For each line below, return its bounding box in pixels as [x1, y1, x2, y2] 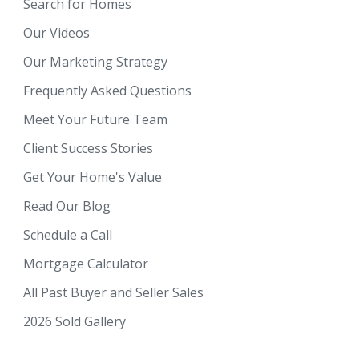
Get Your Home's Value [23, 167, 162, 186]
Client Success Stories [23, 139, 153, 157]
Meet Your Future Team [23, 110, 167, 128]
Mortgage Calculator [23, 254, 148, 272]
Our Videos [23, 23, 90, 42]
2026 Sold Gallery [23, 312, 126, 330]
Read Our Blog [23, 196, 111, 215]
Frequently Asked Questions [23, 81, 192, 99]
